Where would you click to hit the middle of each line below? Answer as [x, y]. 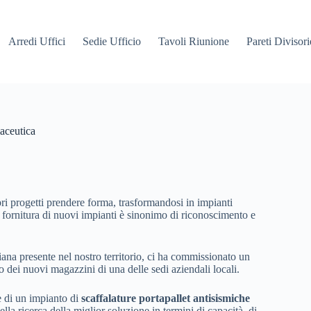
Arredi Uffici [37, 41]
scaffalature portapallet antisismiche [166, 298]
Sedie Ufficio [112, 41]
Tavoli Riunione [194, 41]
